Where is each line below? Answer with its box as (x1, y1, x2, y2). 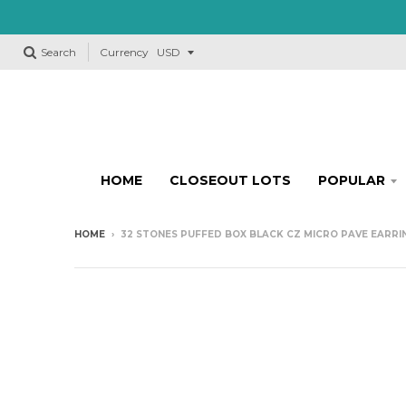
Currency (100, 45, 149, 60)
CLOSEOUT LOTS (169, 172, 291, 188)
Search (41, 45, 76, 59)
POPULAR (317, 172, 385, 188)
